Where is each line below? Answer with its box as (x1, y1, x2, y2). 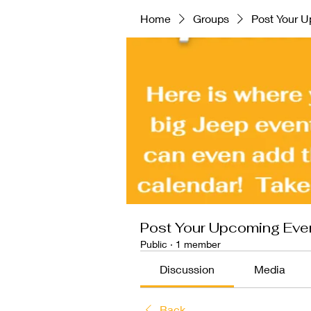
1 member (176, 238, 221, 250)
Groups (193, 12, 229, 25)
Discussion (160, 262, 215, 276)
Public (140, 238, 167, 250)
